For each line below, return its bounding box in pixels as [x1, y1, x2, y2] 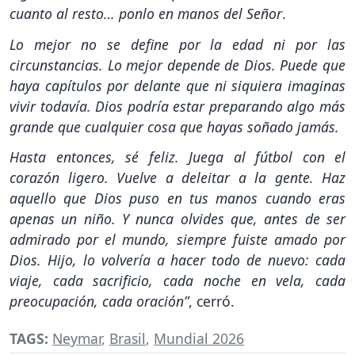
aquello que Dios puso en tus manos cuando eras [10, 189, 345, 208]
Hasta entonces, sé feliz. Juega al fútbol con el [10, 147, 345, 167]
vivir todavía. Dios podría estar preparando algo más [10, 96, 345, 116]
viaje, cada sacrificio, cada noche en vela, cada [10, 271, 345, 291]
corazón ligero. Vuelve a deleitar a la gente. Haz [10, 168, 345, 188]
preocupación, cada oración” [10, 292, 189, 311]
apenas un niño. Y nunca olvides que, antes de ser [10, 209, 345, 229]
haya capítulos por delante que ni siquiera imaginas [10, 75, 345, 95]
